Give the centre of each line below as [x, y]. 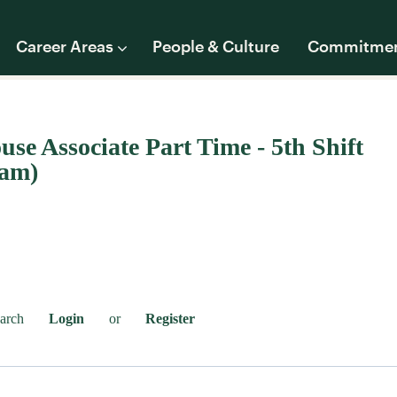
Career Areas [65, 46]
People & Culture [216, 46]
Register [170, 319]
